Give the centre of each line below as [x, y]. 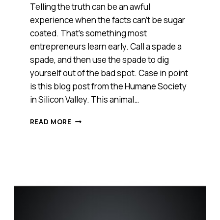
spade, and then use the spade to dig [99, 59]
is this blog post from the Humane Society [108, 86]
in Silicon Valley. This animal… [84, 99]
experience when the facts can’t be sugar [107, 20]
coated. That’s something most [88, 33]
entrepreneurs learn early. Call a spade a [106, 46]
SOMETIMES [93, 119]
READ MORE [51, 122]
